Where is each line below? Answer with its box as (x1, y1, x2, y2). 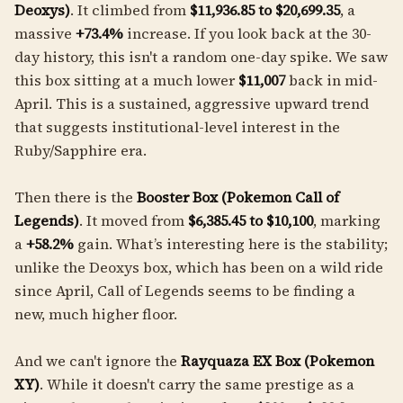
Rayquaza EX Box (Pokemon (181, 351, 374, 371)
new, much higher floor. (14, 304, 177, 324)
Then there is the (14, 187, 137, 207)
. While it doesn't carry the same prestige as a (40, 374, 354, 394)
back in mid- (285, 70, 378, 90)
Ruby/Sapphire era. (14, 140, 147, 160)
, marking (313, 210, 381, 230)
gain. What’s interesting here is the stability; (74, 234, 388, 254)
